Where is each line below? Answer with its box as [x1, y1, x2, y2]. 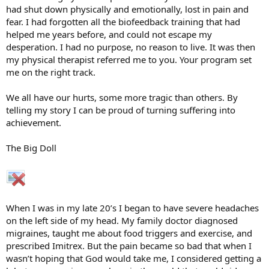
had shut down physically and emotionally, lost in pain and [6, 2, 249, 15]
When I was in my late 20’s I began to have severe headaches [6, 201, 259, 214]
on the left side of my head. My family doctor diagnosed [6, 214, 238, 226]
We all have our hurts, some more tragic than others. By [6, 91, 238, 103]
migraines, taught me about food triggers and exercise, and [6, 226, 252, 239]
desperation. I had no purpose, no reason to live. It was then [6, 40, 255, 53]
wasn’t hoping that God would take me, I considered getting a [6, 252, 261, 264]
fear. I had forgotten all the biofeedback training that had [6, 15, 240, 28]
